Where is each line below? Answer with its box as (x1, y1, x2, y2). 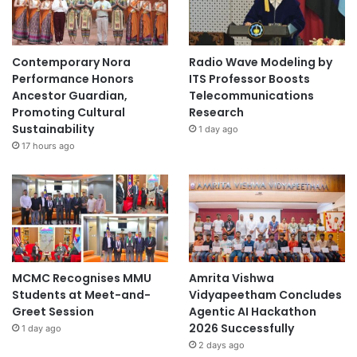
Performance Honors (12, 70, 134, 87)
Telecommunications (188, 87, 314, 104)
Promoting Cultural (12, 104, 125, 120)
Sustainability (12, 120, 94, 137)
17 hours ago (22, 139, 75, 151)
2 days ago (198, 339, 245, 351)
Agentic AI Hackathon (188, 304, 316, 320)
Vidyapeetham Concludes (188, 287, 342, 304)
